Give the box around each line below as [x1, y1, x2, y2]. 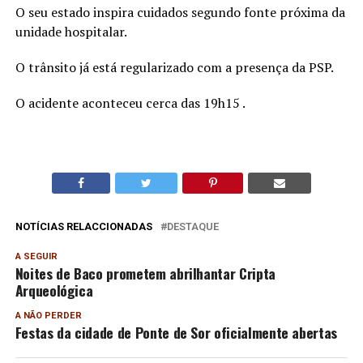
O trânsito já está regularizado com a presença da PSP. [15, 58, 334, 76]
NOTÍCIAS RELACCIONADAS [15, 220, 152, 233]
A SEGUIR [15, 250, 58, 262]
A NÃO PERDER [15, 310, 82, 321]
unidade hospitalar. [15, 22, 127, 41]
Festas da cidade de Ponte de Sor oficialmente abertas [15, 321, 338, 343]
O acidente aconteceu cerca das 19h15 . [15, 93, 246, 112]
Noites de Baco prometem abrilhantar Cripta [15, 262, 275, 284]
